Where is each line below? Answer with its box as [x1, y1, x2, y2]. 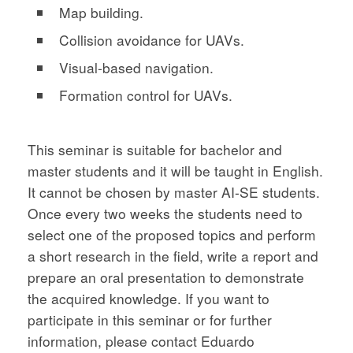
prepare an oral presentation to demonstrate [28, 267, 304, 288]
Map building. [59, 2, 143, 23]
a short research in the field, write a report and [28, 246, 318, 266]
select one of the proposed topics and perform [28, 225, 316, 245]
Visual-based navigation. [59, 58, 214, 78]
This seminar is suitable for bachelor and [28, 139, 282, 160]
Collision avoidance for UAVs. [59, 30, 244, 50]
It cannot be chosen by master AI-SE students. [28, 182, 320, 203]
